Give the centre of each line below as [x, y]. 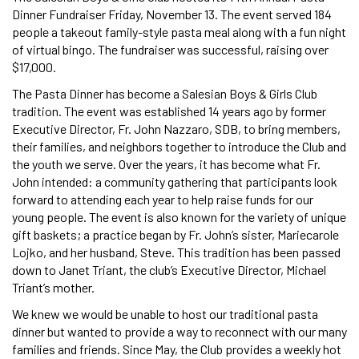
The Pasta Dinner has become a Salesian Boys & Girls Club [165, 93]
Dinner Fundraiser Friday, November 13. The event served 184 [172, 14]
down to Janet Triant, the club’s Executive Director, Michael [169, 269]
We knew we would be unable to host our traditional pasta [165, 313]
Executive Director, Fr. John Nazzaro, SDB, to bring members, [176, 128]
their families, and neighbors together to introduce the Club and [179, 146]
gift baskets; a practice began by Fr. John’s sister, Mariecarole [175, 234]
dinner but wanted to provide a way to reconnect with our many [179, 331]
